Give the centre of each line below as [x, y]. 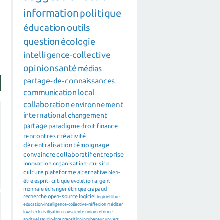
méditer [115, 205]
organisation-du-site [81, 164]
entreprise [109, 154]
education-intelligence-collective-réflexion [65, 205]
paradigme [64, 126]
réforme [105, 212]
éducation [44, 28]
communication [50, 93]
